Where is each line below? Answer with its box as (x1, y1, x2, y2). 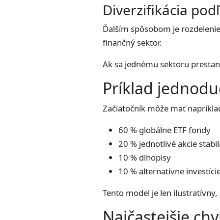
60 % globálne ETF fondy (118, 124, 211, 136)
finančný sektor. (103, 37, 162, 48)
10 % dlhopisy (118, 152, 171, 163)
